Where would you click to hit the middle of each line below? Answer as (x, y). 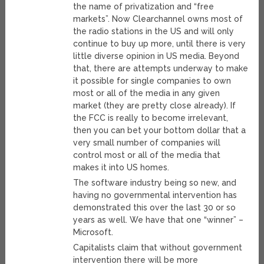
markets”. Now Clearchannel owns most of (158, 19)
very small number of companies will (147, 143)
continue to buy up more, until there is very (160, 44)
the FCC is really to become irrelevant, (151, 118)
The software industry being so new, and (155, 183)
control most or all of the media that (147, 155)
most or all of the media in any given (147, 93)
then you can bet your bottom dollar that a (160, 131)
